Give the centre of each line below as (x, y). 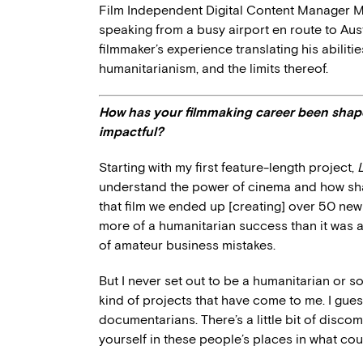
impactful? (131, 132)
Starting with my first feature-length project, (228, 167)
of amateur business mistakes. (187, 245)
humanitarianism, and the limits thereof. (214, 68)
